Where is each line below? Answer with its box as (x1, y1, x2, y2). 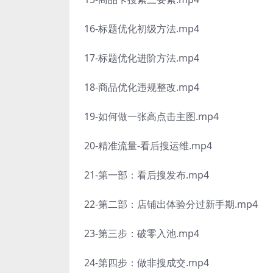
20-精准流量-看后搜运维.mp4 (84, 139, 212, 152)
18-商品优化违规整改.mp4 (84, 80, 199, 94)
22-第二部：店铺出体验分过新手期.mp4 (84, 197, 258, 211)
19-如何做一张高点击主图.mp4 (84, 110, 219, 123)
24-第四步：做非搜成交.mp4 (84, 256, 209, 269)
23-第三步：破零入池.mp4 (84, 227, 199, 240)
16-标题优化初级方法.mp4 (84, 22, 199, 35)
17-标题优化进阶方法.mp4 (84, 51, 199, 65)
